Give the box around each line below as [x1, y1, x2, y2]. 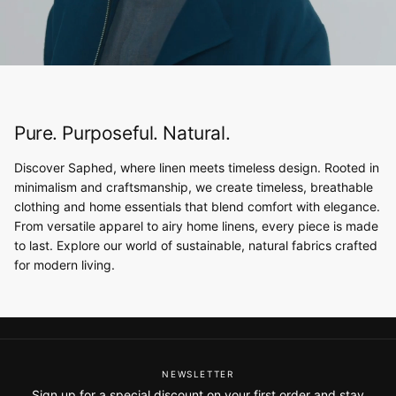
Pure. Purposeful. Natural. [14, 121, 231, 144]
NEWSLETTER [162, 368, 234, 379]
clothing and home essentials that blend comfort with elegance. [14, 198, 380, 214]
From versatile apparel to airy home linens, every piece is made [14, 217, 378, 233]
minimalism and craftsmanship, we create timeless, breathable [14, 179, 373, 194]
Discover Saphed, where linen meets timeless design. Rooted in [14, 159, 379, 175]
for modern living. [14, 256, 115, 272]
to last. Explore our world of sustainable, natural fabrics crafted [14, 237, 377, 253]
